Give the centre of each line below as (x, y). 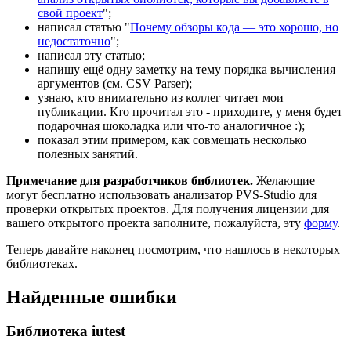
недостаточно (74, 41)
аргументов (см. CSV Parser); (115, 83)
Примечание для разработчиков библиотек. (130, 180)
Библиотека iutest (66, 331)
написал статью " (84, 27)
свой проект (70, 13)
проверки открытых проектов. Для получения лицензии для (168, 208)
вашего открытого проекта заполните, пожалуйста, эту (155, 223)
